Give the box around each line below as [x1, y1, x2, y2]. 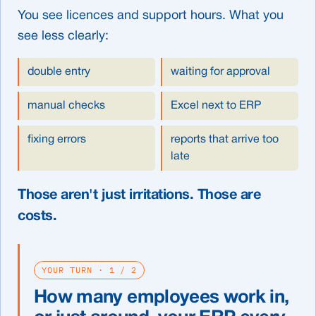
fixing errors [28, 134, 86, 145]
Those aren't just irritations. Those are [18, 188, 260, 202]
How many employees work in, [34, 288, 289, 306]
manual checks [28, 100, 105, 111]
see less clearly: [18, 30, 109, 42]
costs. [18, 209, 56, 223]
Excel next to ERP [171, 100, 261, 111]
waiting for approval [171, 66, 270, 77]
